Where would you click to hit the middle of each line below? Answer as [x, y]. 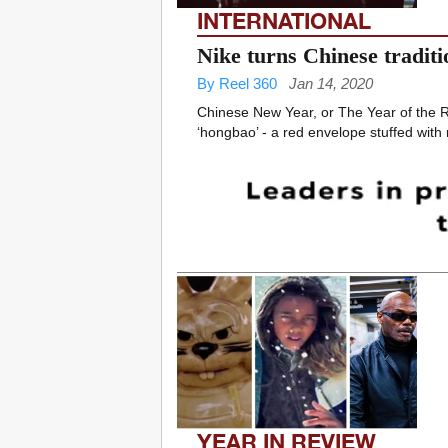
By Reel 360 [237, 84]
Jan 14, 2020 [331, 84]
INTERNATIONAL [284, 21]
